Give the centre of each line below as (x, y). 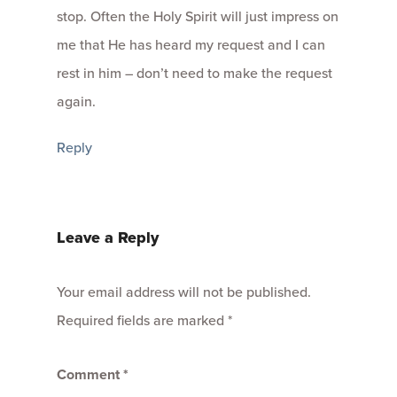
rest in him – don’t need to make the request (195, 72)
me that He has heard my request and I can (191, 44)
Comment (90, 374)
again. (76, 101)
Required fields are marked (142, 319)
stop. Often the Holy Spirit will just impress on (198, 16)
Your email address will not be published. (184, 291)
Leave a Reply (108, 237)
